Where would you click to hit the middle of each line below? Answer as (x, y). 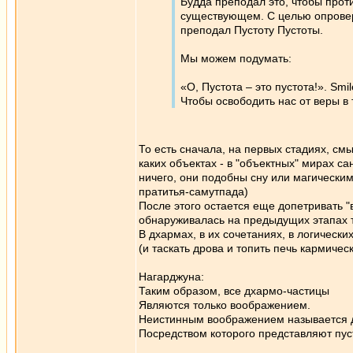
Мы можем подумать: (236, 58)
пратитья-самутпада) (193, 191)
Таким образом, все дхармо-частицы (234, 291)
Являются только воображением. (225, 305)
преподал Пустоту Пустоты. (252, 30)
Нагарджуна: (171, 277)
